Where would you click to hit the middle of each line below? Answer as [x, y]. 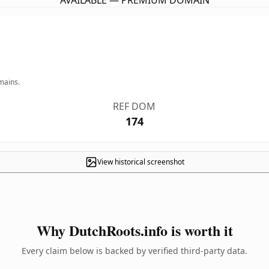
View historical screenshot [141, 162]
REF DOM [134, 106]
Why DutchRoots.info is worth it [134, 230]
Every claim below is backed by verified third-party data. [134, 251]
